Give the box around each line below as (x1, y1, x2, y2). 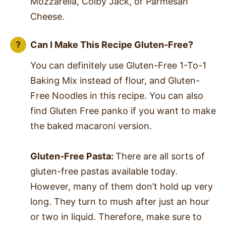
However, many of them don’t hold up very (30, 181, 213, 192)
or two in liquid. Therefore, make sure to (30, 211, 202, 222)
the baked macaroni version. (30, 120, 154, 131)
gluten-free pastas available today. (30, 165, 178, 177)
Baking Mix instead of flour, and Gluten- (30, 75, 200, 86)
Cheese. (30, 11, 65, 22)
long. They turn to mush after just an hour (30, 196, 209, 207)
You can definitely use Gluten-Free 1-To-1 (30, 60, 206, 71)
